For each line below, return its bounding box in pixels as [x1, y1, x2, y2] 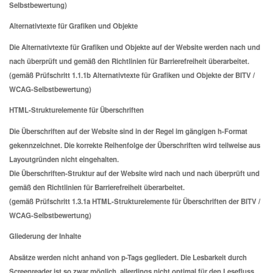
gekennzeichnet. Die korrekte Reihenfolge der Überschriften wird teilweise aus [9, 140, 260, 151]
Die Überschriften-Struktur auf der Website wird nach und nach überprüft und [9, 168, 260, 179]
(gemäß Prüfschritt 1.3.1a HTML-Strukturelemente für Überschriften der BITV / [9, 196, 260, 207]
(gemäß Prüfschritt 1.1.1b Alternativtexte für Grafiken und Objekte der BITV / [9, 69, 255, 80]
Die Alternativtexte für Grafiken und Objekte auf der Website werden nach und [9, 41, 260, 52]
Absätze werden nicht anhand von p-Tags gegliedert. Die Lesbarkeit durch [9, 252, 247, 263]
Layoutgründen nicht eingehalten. [9, 154, 119, 165]
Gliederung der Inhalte [9, 231, 81, 242]
